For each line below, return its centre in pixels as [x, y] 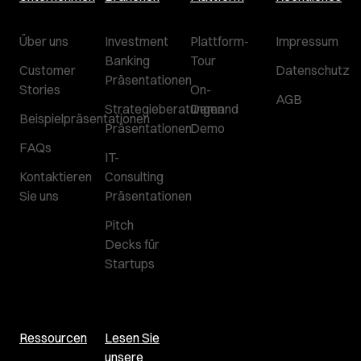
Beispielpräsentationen [85, 118]
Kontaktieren [56, 176]
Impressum [307, 41]
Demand [214, 109]
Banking [127, 60]
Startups [130, 263]
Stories [40, 89]
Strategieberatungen [164, 109]
